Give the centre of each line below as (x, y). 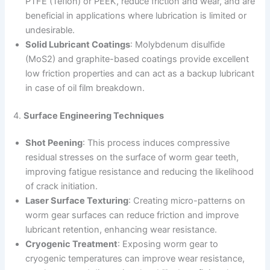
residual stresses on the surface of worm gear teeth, (132, 158)
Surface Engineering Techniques (94, 115)
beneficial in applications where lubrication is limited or (136, 15)
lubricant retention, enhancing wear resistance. (121, 230)
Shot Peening (54, 143)
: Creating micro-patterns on (187, 201)
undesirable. (50, 30)
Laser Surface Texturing (77, 201)
